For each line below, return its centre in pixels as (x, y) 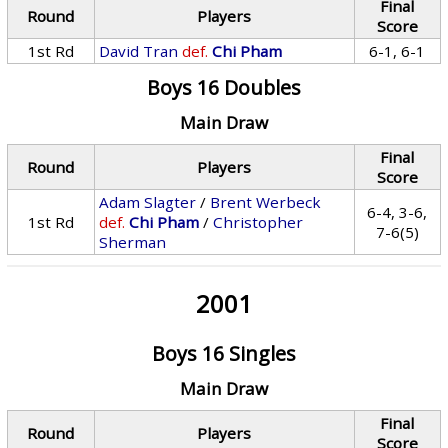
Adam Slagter (148, 202)
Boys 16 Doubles (223, 87)
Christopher (258, 222)
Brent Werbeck (266, 202)
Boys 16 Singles (223, 353)
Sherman (133, 242)
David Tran (139, 51)
